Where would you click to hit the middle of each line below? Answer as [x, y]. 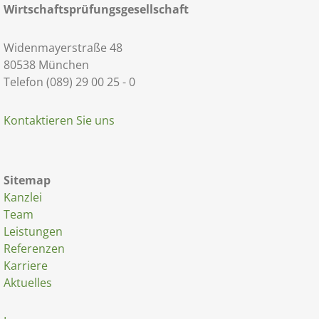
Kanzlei [23, 197]
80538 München [46, 65]
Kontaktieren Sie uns [59, 120]
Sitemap [27, 180]
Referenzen [34, 249]
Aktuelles [28, 283]
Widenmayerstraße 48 [63, 48]
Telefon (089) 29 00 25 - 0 [69, 82]
